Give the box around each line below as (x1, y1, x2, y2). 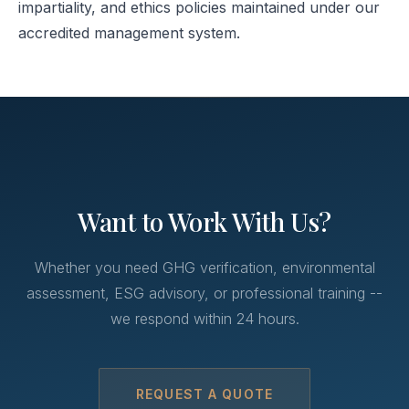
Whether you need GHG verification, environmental (34, 258, 375, 277)
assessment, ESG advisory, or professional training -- (26, 284, 383, 302)
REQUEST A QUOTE (136, 386, 273, 402)
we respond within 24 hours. (110, 309, 299, 328)
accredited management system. (18, 24, 240, 42)
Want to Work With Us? (78, 204, 331, 238)
